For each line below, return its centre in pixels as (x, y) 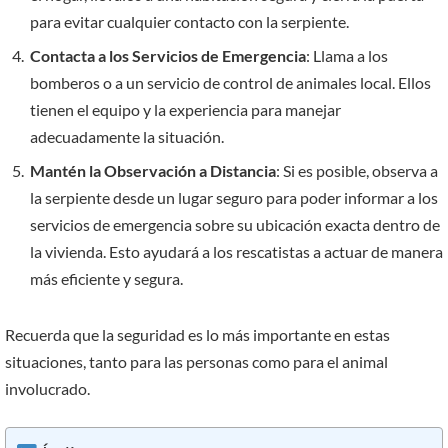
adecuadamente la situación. (127, 137)
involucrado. (47, 389)
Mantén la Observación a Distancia (153, 171)
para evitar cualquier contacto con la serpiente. (189, 22)
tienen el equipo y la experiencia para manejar (185, 110)
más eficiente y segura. (106, 279)
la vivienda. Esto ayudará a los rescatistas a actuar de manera (236, 252)
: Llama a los (347, 56)
